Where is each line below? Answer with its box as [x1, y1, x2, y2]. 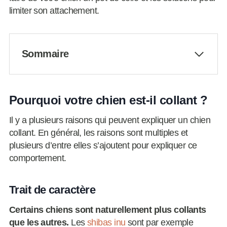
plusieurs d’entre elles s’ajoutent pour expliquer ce [9, 140, 197, 151]
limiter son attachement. [9, 6, 99, 16]
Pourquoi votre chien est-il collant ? [9, 93, 208, 107]
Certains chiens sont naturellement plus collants [9, 205, 206, 215]
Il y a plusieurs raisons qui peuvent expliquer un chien [9, 115, 211, 126]
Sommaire [21, 48, 69, 60]
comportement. [9, 153, 66, 164]
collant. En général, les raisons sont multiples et [9, 128, 188, 138]
